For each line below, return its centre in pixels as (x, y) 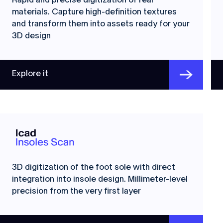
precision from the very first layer (76, 191)
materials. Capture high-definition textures (94, 12)
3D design (31, 36)
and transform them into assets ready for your (101, 24)
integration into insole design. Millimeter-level (100, 179)
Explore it (30, 73)
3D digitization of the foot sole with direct (94, 167)
